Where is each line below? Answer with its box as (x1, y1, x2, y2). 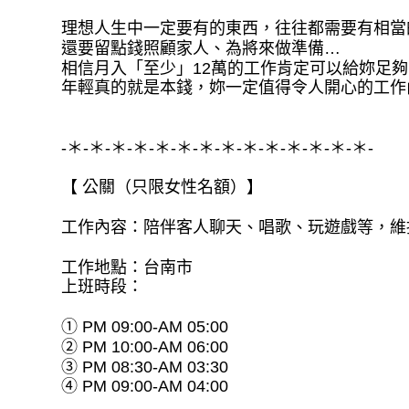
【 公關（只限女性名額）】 (61, 178, 264, 197)
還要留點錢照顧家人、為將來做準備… (61, 38, 341, 58)
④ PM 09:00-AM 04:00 (61, 377, 229, 396)
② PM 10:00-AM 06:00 (61, 337, 229, 356)
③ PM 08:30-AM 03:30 (61, 357, 229, 376)
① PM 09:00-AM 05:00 (61, 317, 229, 336)
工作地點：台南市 (61, 257, 194, 277)
